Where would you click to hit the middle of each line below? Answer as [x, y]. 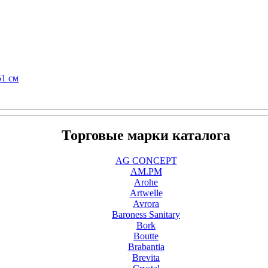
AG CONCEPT [146, 161]
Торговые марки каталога [146, 135]
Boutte [146, 236]
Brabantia [146, 247]
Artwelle [146, 193]
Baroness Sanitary [146, 215]
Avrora [146, 204]
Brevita [146, 258]
